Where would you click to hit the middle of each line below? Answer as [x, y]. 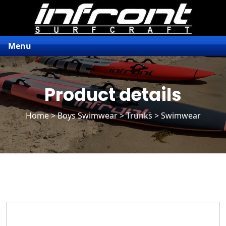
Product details [113, 95]
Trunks [139, 116]
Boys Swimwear [87, 116]
